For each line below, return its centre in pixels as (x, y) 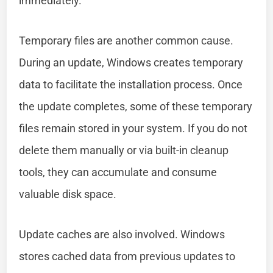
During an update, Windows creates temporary (131, 62)
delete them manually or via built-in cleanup (124, 150)
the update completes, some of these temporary (136, 106)
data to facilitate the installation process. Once (131, 84)
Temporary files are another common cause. (126, 40)
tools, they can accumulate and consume (118, 172)
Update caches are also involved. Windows (122, 234)
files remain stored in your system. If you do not (133, 128)
